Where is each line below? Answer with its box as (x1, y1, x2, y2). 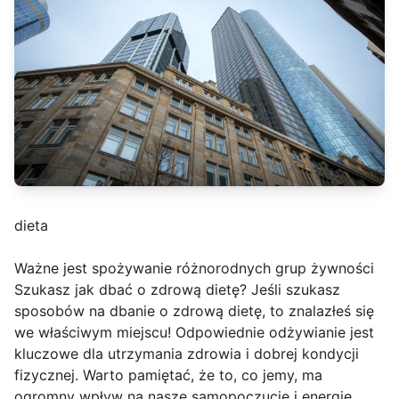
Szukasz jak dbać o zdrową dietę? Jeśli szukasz (14, 281, 340, 299)
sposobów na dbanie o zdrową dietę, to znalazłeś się (14, 302, 374, 321)
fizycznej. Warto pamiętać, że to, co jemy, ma (14, 366, 322, 385)
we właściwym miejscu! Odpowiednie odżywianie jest (14, 323, 374, 342)
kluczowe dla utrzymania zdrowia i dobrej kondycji (14, 345, 359, 363)
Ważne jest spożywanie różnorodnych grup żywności (14, 259, 374, 278)
